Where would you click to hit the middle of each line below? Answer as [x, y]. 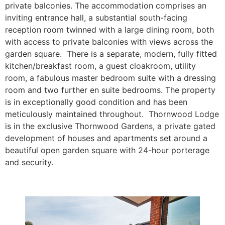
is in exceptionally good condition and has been [96, 102]
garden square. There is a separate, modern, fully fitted [111, 54]
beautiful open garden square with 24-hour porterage [107, 150]
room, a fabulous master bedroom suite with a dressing [110, 78]
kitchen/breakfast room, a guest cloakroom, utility [100, 66]
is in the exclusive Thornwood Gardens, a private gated [110, 126]
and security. [29, 162]
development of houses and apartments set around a [106, 138]
